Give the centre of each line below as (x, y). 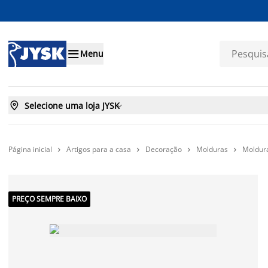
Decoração (164, 149)
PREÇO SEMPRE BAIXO (49, 199)
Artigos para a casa (99, 149)
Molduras (212, 149)
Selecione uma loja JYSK (72, 105)
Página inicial (30, 149)
